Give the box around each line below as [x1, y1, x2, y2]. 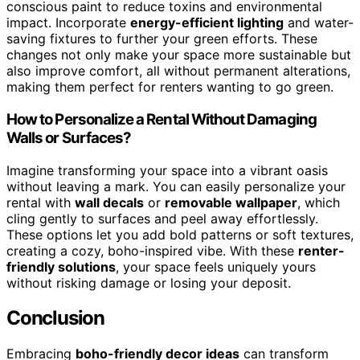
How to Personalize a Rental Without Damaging [6, 109, 317, 129]
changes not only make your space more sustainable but [6, 47, 351, 63]
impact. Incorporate [6, 14, 130, 31]
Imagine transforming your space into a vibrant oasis [6, 162, 328, 178]
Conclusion [6, 306, 104, 330]
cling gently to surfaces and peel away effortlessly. [6, 210, 318, 227]
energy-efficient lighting [130, 14, 284, 31]
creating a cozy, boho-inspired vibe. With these [6, 242, 298, 259]
